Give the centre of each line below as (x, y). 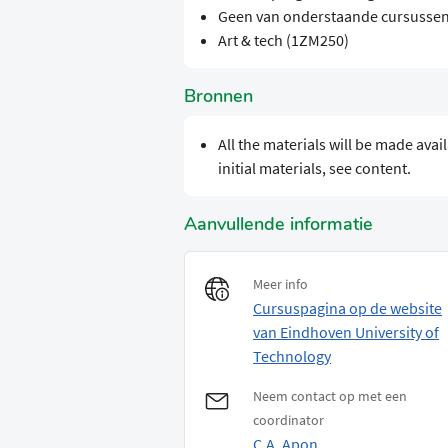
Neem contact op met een (330, 396)
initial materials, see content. (314, 168)
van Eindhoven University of (346, 332)
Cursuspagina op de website (347, 308)
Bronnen (218, 96)
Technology (292, 356)
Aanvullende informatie (278, 224)
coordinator (288, 420)
